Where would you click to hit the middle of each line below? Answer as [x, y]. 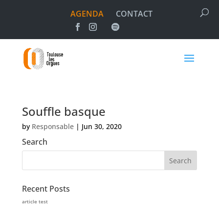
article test [35, 201]
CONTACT [134, 14]
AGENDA [87, 14]
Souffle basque [64, 111]
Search [34, 142]
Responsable [53, 126]
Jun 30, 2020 [101, 126]
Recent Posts [46, 189]
